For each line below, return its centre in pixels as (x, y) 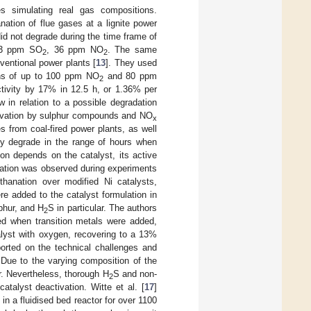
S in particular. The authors (103, 208)
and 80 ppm (130, 76)
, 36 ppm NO (75, 50)
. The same (132, 50)
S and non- (135, 274)
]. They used (131, 63)
